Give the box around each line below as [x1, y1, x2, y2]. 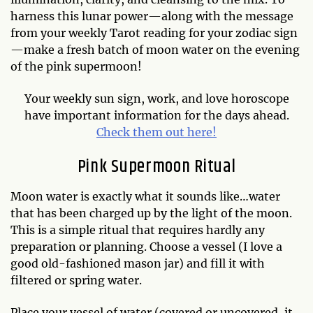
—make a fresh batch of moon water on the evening [10, 43, 300, 57]
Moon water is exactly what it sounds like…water [10, 189, 280, 203]
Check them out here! [96, 125, 217, 139]
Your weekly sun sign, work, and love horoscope [24, 92, 289, 105]
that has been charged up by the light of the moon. [10, 206, 292, 220]
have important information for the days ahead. [24, 108, 289, 122]
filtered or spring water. [10, 273, 142, 287]
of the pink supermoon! [10, 59, 142, 73]
